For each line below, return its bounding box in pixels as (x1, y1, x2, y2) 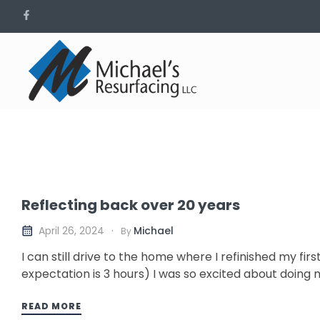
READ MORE (21, 299, 81, 312)
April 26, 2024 (39, 224, 104, 239)
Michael (134, 223, 174, 238)
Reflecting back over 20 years (21, 194, 240, 215)
